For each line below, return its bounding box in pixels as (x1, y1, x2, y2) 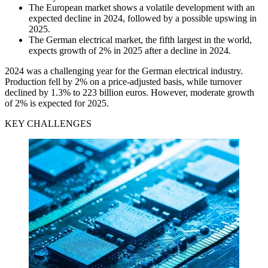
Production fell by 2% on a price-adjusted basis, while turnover (5, 76, 242, 87)
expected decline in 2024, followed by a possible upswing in (29, 13, 257, 23)
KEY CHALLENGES (5, 118, 92, 129)
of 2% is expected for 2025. (5, 98, 109, 108)
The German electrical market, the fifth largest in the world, (29, 34, 252, 45)
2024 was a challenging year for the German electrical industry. (5, 65, 243, 76)
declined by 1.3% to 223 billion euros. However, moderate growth (5, 87, 254, 98)
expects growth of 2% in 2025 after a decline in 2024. (29, 45, 231, 56)
